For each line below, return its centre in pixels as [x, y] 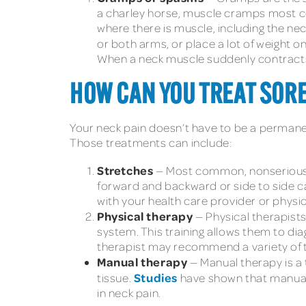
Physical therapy [145, 215]
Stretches [125, 170]
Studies [156, 277]
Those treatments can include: [151, 143]
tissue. [115, 277]
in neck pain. [129, 292]
